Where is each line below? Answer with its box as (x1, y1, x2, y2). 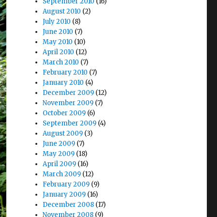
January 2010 (43, 78, 84, 87)
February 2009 (43, 180, 90, 188)
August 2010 (43, 7, 81, 15)
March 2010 (43, 58, 79, 66)
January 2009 (43, 190, 86, 199)
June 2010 (43, 27, 74, 36)
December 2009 (43, 88, 94, 97)
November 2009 (43, 98, 94, 107)
